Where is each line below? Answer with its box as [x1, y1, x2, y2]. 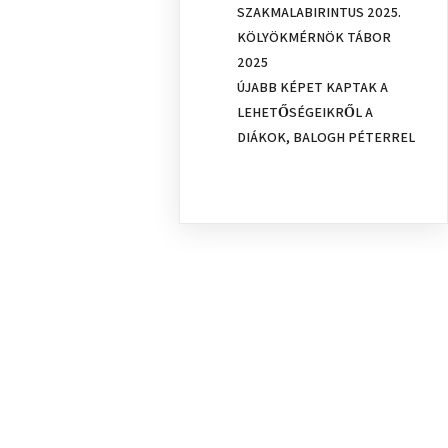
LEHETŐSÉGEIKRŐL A [237, 103, 374, 121]
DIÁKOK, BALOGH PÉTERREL [237, 128, 416, 146]
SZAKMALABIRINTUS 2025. [237, 3, 402, 21]
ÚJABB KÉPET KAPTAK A [237, 78, 389, 96]
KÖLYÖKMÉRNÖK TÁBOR [237, 28, 392, 46]
